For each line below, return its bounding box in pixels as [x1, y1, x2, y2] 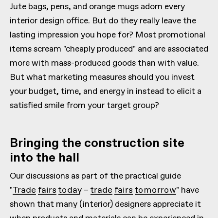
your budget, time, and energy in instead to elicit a [10, 85, 201, 97]
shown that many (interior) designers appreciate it [10, 198, 201, 210]
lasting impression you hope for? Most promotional [10, 29, 205, 41]
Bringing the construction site [10, 135, 184, 152]
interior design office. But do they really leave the [10, 15, 196, 27]
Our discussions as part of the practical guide [10, 170, 181, 182]
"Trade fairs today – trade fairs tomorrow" [10, 184, 179, 196]
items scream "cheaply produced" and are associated [10, 43, 208, 55]
